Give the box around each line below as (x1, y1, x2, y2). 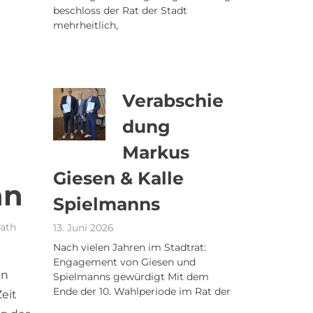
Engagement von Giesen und (53, 256, 196, 268)
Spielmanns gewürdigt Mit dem (53, 270, 209, 283)
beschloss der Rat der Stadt (53, 4, 187, 17)
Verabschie (122, 90, 224, 111)
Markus (122, 142, 189, 163)
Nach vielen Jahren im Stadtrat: (53, 241, 206, 254)
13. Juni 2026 (53, 221, 114, 234)
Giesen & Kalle (53, 168, 184, 189)
